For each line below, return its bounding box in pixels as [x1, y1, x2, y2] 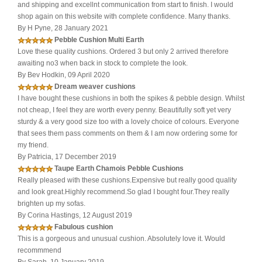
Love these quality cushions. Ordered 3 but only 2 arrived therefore [18, 47, 229, 56]
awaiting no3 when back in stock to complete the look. [18, 59, 188, 68]
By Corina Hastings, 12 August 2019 [18, 211, 132, 220]
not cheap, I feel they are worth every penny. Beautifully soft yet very [18, 106, 231, 115]
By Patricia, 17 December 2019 [18, 153, 116, 161]
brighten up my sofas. [18, 199, 85, 208]
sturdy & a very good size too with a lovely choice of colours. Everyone [18, 118, 239, 126]
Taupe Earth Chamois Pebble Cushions [54, 164, 184, 173]
